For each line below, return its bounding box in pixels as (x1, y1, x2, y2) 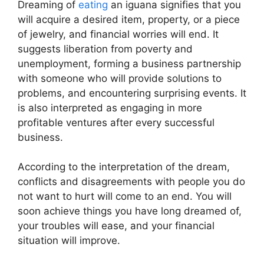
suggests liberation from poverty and (18, 42, 193, 55)
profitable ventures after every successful (18, 116, 214, 128)
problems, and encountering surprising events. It (18, 87, 246, 99)
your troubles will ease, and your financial (18, 220, 214, 232)
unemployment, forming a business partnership (18, 57, 241, 70)
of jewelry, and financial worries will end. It (18, 28, 219, 40)
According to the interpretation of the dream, (18, 161, 230, 173)
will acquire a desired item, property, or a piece (18, 13, 240, 25)
